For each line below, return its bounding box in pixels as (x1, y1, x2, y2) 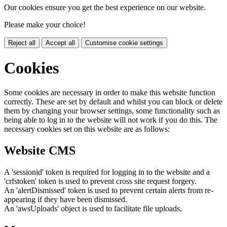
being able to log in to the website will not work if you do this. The (4, 116, 217, 125)
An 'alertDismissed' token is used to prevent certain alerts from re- (4, 186, 213, 195)
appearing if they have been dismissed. (4, 195, 127, 204)
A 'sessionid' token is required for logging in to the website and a (4, 168, 210, 177)
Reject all (8, 39, 35, 47)
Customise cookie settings (85, 39, 163, 47)
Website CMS (4, 144, 75, 158)
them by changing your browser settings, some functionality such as (4, 106, 220, 116)
